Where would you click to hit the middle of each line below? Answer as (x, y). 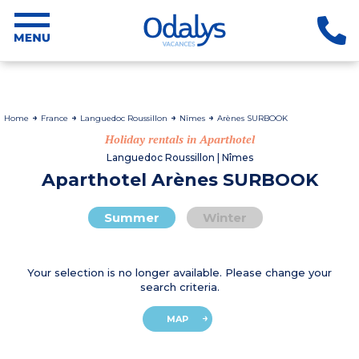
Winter (225, 218)
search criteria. (179, 287)
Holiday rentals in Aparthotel (179, 139)
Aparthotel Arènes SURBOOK (179, 180)
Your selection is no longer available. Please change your (179, 272)
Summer (132, 218)
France (56, 118)
